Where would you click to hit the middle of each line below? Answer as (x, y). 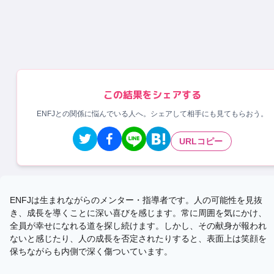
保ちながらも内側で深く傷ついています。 (91, 252)
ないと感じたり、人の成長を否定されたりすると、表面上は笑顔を (138, 239)
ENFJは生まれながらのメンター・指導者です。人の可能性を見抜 (136, 200)
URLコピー (201, 141)
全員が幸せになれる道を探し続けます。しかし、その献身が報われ (138, 226)
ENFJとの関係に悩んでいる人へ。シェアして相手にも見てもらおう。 (152, 114)
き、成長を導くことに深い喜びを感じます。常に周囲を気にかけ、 (138, 213)
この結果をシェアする (152, 95)
